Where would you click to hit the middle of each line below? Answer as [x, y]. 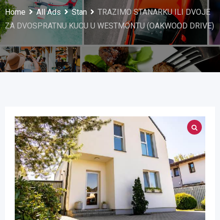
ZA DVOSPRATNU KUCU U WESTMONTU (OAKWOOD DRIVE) [110, 26]
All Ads [49, 12]
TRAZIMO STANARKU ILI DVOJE [154, 12]
